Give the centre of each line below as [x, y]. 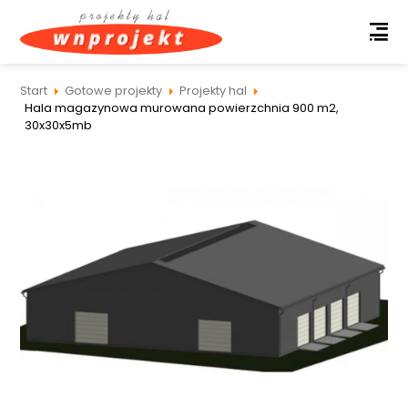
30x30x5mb [59, 125]
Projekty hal [214, 91]
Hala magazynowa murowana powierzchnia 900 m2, [182, 108]
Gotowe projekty [114, 91]
